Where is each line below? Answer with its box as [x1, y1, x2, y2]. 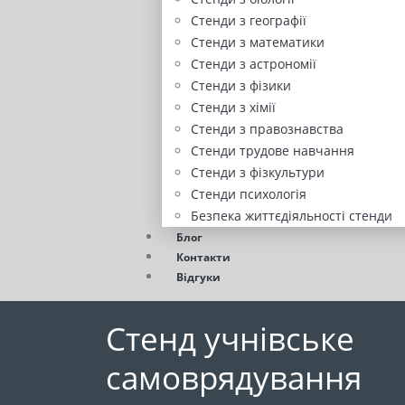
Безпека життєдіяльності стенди [191, 207, 392, 225]
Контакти [176, 250, 231, 266]
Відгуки [176, 269, 221, 286]
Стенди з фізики [191, 77, 291, 95]
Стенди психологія [191, 185, 306, 203]
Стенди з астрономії [191, 55, 316, 73]
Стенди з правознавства [191, 120, 344, 138]
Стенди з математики [191, 33, 325, 52]
